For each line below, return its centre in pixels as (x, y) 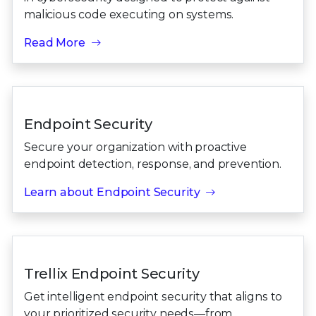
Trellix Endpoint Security (112, 274)
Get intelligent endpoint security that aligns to (153, 297)
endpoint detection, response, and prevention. (153, 164)
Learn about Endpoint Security (112, 193)
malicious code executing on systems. (129, 15)
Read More (55, 43)
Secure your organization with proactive (135, 147)
